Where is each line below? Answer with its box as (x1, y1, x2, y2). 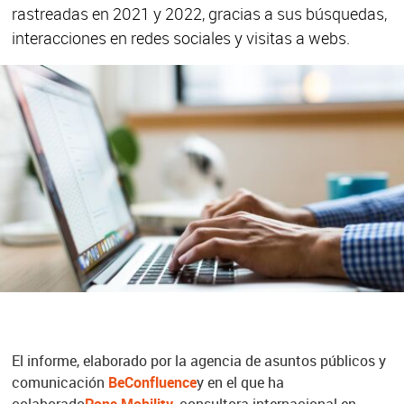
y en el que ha (196, 372, 284, 393)
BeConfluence (107, 372, 197, 393)
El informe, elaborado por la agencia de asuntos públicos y (11, 351, 386, 372)
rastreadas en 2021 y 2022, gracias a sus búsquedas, (11, 3, 387, 25)
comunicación (11, 372, 108, 393)
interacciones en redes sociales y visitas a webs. (11, 27, 350, 50)
